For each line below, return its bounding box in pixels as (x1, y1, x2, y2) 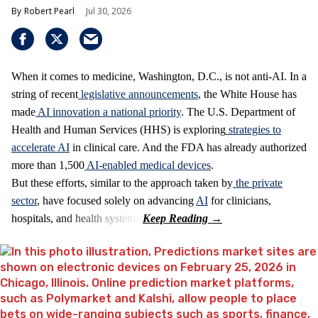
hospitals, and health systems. (11, 212, 143, 225)
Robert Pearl (24, 5, 75, 18)
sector (11, 194, 37, 207)
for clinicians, (208, 194, 271, 207)
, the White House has (198, 88, 297, 101)
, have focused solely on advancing (37, 194, 196, 207)
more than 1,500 (11, 159, 84, 172)
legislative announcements (81, 88, 198, 101)
